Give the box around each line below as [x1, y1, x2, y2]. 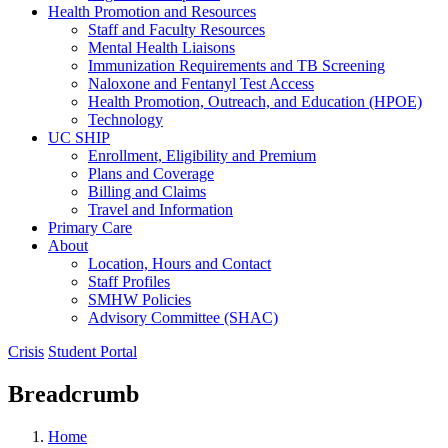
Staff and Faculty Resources [88, 20, 265, 38]
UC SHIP [48, 128, 110, 146]
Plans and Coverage [88, 164, 214, 182]
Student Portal [48, 342, 137, 360]
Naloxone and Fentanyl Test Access [88, 74, 314, 92]
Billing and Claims [88, 182, 206, 200]
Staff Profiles [88, 272, 170, 290]
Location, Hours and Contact [88, 254, 271, 272]
